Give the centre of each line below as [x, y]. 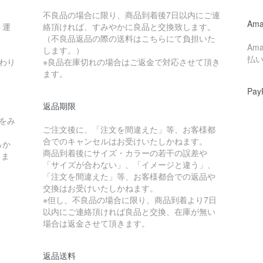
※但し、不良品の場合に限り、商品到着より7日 [129, 200]
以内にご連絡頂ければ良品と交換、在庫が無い [129, 211]
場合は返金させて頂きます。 [96, 223]
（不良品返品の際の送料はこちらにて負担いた [129, 38]
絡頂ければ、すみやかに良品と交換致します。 [129, 26]
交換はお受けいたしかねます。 [100, 188]
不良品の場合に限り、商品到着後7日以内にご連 [131, 15]
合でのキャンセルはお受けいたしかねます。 [125, 141]
